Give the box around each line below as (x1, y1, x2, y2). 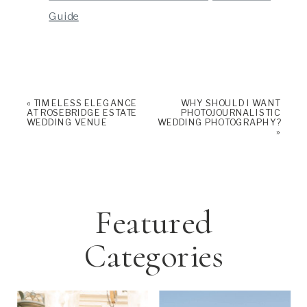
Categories (84, 235, 223, 276)
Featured (95, 201, 212, 243)
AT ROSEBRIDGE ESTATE (27, 107, 138, 118)
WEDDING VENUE (27, 116, 108, 127)
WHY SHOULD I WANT (180, 97, 280, 108)
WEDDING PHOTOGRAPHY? (157, 116, 280, 127)
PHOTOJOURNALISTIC (180, 107, 280, 118)
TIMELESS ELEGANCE (33, 97, 137, 108)
